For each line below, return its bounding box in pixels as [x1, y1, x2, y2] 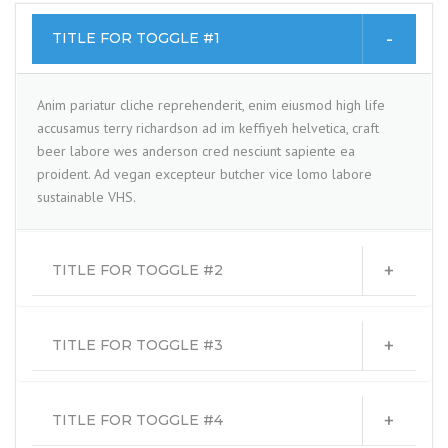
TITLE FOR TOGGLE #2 [52, 261, 223, 279]
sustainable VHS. [37, 188, 136, 206]
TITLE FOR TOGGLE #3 [52, 336, 223, 354]
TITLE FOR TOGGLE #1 [52, 29, 220, 47]
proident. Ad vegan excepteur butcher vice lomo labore [37, 165, 372, 183]
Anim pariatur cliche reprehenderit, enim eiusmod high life [37, 96, 385, 114]
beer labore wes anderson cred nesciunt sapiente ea [37, 142, 355, 160]
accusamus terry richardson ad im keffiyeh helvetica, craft [37, 119, 379, 137]
